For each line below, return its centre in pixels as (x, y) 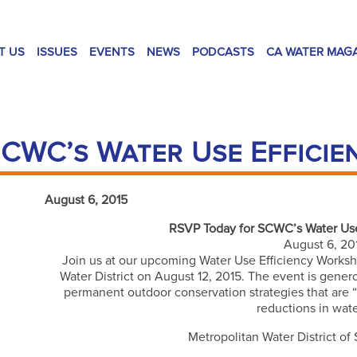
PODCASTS (223, 52)
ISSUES (57, 52)
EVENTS (112, 52)
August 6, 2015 (86, 200)
